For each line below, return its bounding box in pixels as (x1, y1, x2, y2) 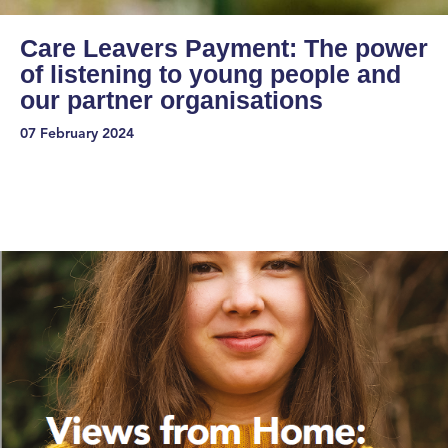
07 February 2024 (20, 126, 134, 141)
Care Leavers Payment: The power (20, 33, 428, 62)
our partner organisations (20, 85, 323, 114)
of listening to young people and (20, 59, 401, 88)
